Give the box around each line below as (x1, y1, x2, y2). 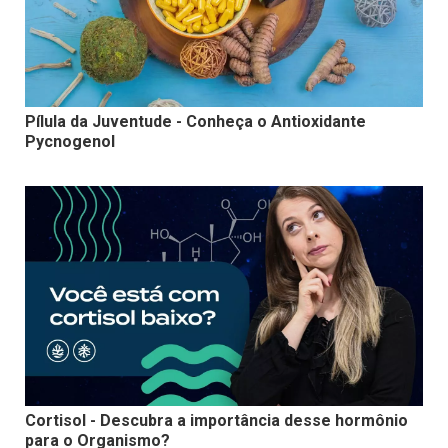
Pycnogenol (25, 132, 115, 152)
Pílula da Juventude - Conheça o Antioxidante (25, 112, 366, 132)
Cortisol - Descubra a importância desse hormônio (25, 411, 408, 431)
